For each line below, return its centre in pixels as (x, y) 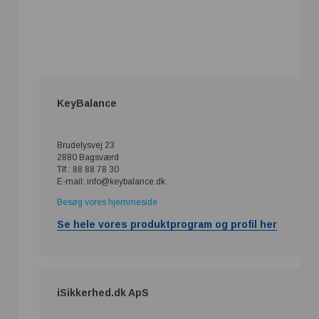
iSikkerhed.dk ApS (103, 292)
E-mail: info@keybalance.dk (111, 181)
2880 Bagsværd (88, 157)
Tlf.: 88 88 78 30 (88, 169)
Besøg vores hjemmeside (107, 202)
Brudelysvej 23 (86, 145)
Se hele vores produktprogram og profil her (167, 224)
